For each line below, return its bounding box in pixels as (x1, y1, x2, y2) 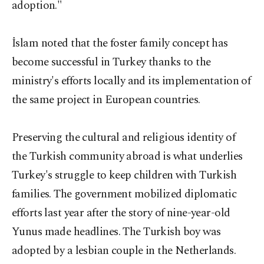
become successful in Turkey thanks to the (12, 54, 211, 71)
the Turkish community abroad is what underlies (12, 148, 243, 165)
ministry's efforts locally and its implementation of (12, 72, 251, 90)
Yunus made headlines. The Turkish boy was (12, 223, 221, 240)
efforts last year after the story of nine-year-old (12, 204, 230, 222)
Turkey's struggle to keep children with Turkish (12, 167, 237, 184)
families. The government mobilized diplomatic (12, 186, 237, 203)
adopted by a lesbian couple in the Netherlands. (12, 242, 236, 259)
